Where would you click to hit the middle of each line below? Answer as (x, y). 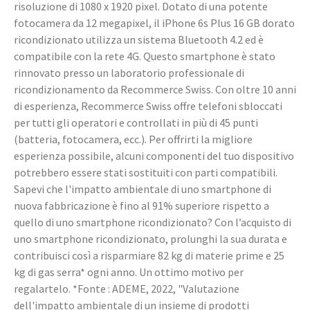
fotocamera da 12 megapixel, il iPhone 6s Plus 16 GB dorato (154, 23)
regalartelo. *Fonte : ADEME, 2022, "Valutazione (127, 289)
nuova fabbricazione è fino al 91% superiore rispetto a (142, 206)
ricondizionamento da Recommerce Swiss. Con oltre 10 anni (155, 89)
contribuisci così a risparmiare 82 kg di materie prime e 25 (149, 255)
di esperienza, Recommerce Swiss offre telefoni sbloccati (148, 106)
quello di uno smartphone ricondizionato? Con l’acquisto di (153, 222)
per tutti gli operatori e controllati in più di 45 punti (136, 122)
